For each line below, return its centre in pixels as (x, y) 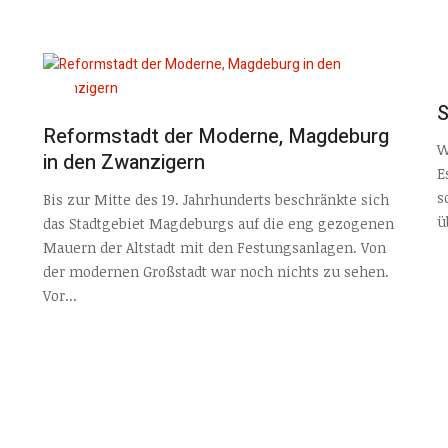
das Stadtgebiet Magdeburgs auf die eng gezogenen (218, 223)
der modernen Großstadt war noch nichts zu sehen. (215, 271)
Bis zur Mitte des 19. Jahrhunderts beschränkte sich (215, 199)
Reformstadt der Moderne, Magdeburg (215, 137)
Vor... (59, 295)
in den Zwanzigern (123, 163)
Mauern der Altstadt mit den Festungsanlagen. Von (214, 247)
